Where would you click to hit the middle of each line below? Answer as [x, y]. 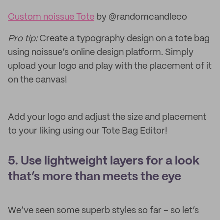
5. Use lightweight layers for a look [104, 161]
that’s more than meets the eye [95, 177]
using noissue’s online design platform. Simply [101, 53]
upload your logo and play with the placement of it [110, 66]
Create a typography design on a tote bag [124, 39]
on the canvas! [38, 80]
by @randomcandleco [141, 17]
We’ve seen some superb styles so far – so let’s [103, 211]
